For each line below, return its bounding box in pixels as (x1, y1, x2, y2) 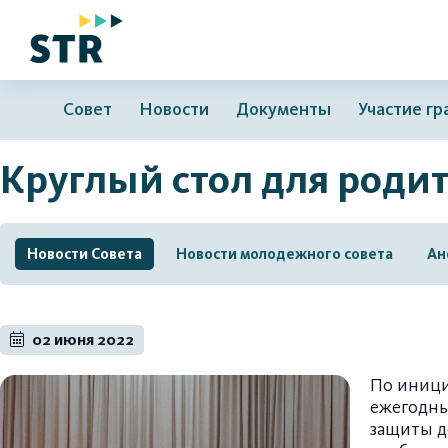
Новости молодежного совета (176, 245, 393, 263)
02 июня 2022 (29, 330, 134, 349)
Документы (235, 99, 331, 120)
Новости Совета (27, 245, 142, 263)
